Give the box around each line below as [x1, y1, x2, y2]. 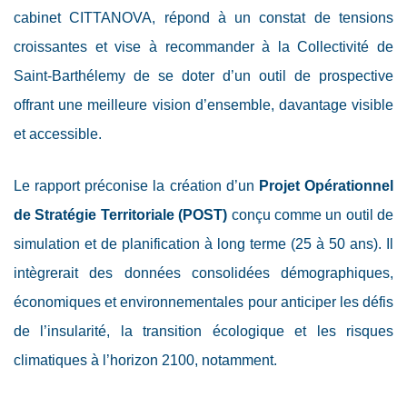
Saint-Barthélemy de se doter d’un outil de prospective [14, 68, 393, 84]
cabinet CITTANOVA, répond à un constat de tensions [14, 10, 393, 26]
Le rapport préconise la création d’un [14, 178, 259, 194]
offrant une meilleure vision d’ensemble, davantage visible [14, 97, 393, 114]
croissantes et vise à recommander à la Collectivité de [14, 39, 393, 55]
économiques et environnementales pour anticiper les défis [14, 294, 393, 311]
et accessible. [14, 126, 102, 143]
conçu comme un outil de [227, 207, 393, 223]
